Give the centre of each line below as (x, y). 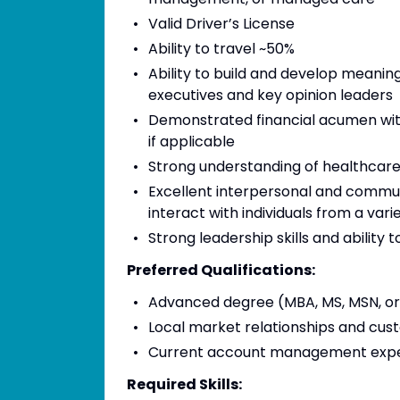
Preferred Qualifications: (221, 270)
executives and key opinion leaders (271, 95)
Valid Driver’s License (221, 24)
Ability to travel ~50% (221, 49)
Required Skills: (184, 384)
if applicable (192, 142)
